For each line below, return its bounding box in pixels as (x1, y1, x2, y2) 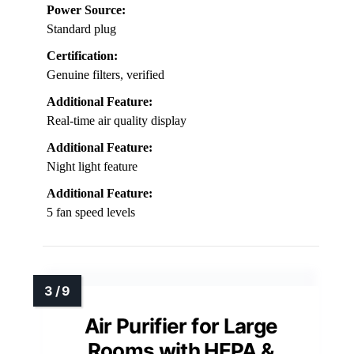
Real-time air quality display (47, 114, 186, 128)
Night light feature (47, 160, 137, 174)
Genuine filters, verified (47, 68, 164, 82)
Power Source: (47, 3, 126, 17)
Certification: (47, 49, 118, 63)
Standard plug (47, 22, 116, 36)
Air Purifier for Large (84, 314, 278, 339)
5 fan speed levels (47, 205, 135, 220)
